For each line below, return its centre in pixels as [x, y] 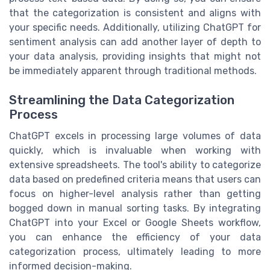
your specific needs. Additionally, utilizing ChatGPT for [135, 28]
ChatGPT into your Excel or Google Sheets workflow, [135, 223]
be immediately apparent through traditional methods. [133, 71]
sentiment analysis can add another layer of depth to [135, 42]
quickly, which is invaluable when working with [135, 151]
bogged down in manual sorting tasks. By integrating [135, 209]
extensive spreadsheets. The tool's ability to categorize [135, 165]
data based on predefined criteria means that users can [135, 180]
